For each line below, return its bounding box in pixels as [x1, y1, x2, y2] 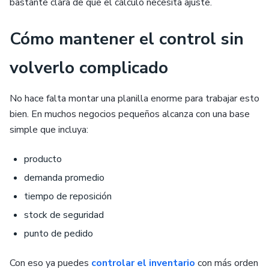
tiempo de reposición [24, 190, 112, 203]
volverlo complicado [10, 56, 168, 79]
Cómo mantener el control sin [10, 28, 244, 50]
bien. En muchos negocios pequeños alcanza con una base [10, 107, 250, 121]
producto [24, 153, 62, 166]
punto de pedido [24, 227, 93, 240]
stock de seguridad [24, 208, 104, 222]
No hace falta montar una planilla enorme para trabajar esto [10, 92, 259, 105]
